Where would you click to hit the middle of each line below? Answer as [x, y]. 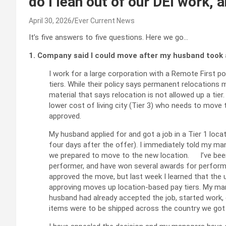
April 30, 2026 [50, 20]
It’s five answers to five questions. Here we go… [108, 37]
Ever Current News [105, 20]
